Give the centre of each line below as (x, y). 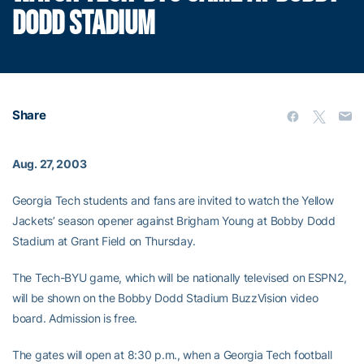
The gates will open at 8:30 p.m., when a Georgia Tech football (172, 355)
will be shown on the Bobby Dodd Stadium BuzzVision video (165, 298)
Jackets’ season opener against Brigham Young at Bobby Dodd (174, 221)
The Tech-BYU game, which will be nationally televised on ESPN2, (180, 277)
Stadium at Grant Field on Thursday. (104, 241)
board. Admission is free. (75, 318)
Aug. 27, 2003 (50, 164)
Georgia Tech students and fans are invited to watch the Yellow (173, 200)
